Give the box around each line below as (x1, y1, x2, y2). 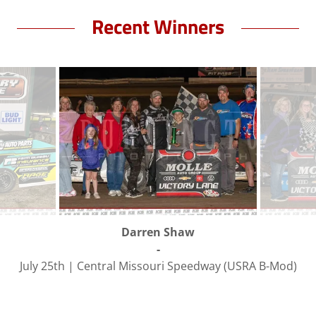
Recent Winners (92, 11, 224, 42)
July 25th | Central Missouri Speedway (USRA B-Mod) (19, 258, 297, 274)
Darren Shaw (121, 224, 195, 240)
